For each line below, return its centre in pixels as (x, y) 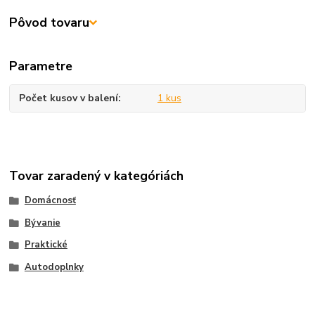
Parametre (41, 66)
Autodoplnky (54, 268)
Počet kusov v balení (69, 98)
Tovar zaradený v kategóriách (97, 175)
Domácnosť (50, 200)
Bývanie (42, 223)
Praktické (46, 245)
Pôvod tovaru (50, 23)
